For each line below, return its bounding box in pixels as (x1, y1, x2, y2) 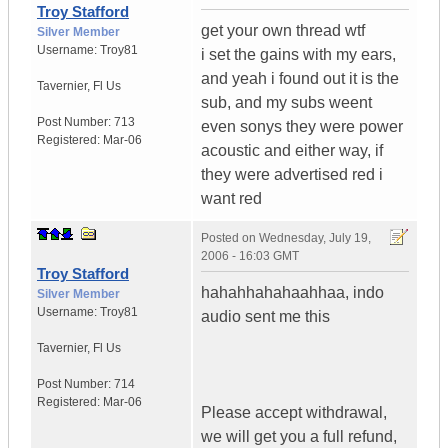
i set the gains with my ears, (201, 46, 396, 64)
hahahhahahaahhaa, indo (201, 284, 384, 302)
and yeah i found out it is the (201, 70, 399, 88)
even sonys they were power (201, 118, 403, 136)
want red (201, 190, 262, 208)
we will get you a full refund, (201, 428, 397, 446)
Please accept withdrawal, (201, 404, 387, 422)
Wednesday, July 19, (259, 231, 371, 246)
